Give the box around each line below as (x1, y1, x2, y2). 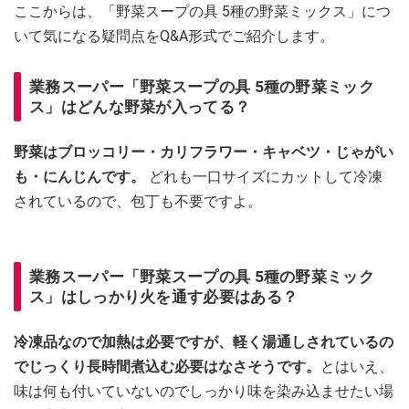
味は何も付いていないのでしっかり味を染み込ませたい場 (14, 382, 393, 400)
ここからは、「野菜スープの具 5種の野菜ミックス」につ (14, 2, 391, 20)
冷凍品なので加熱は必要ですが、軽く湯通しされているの (14, 332, 393, 351)
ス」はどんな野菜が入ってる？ (29, 97, 251, 116)
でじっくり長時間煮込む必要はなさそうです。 (14, 357, 320, 375)
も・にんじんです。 (14, 167, 149, 185)
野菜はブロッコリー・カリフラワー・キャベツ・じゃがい (14, 142, 393, 161)
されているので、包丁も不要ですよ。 (14, 192, 262, 210)
